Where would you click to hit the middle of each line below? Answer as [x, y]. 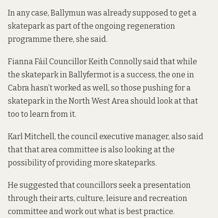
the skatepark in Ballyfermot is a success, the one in [101, 74]
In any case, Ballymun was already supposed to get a [102, 13]
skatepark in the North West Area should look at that [103, 101]
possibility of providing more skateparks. [82, 163]
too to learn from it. [42, 114]
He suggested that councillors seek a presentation [99, 185]
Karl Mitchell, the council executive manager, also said [106, 136]
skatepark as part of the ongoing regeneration [91, 26]
